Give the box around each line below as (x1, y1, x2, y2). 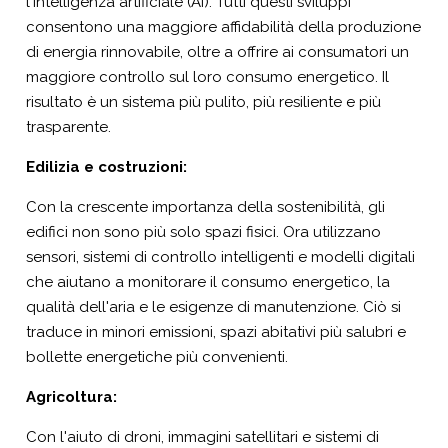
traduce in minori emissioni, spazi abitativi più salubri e (26, 323, 407, 341)
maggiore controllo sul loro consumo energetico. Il (26, 68, 390, 86)
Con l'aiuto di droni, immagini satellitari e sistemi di (26, 428, 380, 446)
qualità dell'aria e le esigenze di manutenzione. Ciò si (26, 298, 402, 316)
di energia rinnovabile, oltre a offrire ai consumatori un (26, 43, 410, 61)
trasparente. (26, 118, 112, 136)
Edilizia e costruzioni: (26, 158, 188, 176)
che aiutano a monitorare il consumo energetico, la (26, 273, 391, 291)
